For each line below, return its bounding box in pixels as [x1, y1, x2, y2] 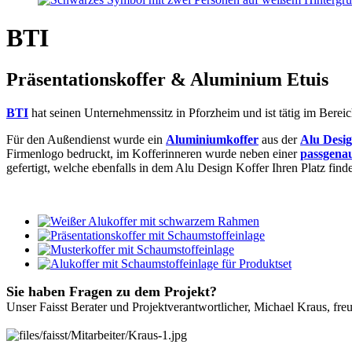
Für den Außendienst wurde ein [6, 133, 166, 147]
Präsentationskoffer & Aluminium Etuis [6, 69, 328, 90]
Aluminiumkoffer [166, 133, 258, 147]
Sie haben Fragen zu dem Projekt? [6, 284, 217, 300]
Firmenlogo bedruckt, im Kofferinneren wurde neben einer [6, 147, 300, 161]
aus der [258, 133, 300, 147]
